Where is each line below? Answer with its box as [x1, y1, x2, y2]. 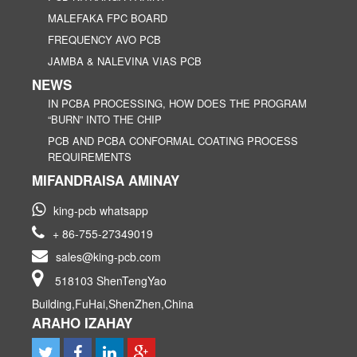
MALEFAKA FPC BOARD [48, 10, 167, 25]
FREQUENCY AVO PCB [48, 31, 161, 47]
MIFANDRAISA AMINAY [32, 170, 179, 190]
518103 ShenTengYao [55, 272, 167, 288]
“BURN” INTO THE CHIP [48, 111, 162, 127]
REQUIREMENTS [48, 148, 131, 164]
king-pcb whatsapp [53, 202, 148, 218]
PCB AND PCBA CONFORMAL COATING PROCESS [48, 132, 298, 148]
